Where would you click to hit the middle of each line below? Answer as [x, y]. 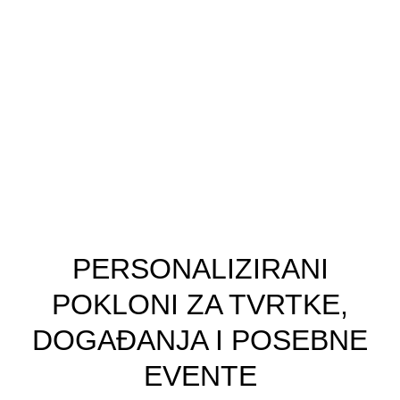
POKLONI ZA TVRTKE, [200, 304]
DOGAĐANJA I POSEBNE [200, 340]
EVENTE [200, 376]
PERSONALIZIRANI [200, 269]
